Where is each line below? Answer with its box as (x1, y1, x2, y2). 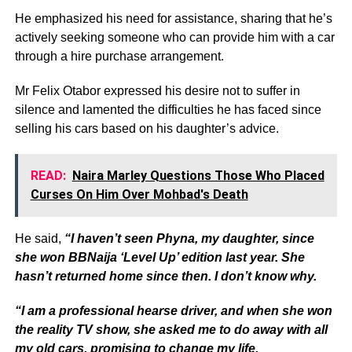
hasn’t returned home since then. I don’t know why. (14, 269, 317, 283)
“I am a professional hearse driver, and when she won (14, 303, 332, 317)
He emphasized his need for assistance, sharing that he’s (14, 11, 332, 25)
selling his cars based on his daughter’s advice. (14, 121, 279, 135)
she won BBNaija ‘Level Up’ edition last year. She (14, 250, 305, 264)
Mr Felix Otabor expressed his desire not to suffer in (14, 83, 300, 97)
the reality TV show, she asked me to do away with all (14, 322, 328, 336)
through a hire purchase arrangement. (14, 49, 224, 63)
